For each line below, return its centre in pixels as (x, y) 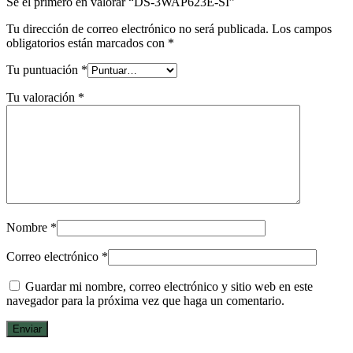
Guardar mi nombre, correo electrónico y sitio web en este (169, 286)
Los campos (302, 28)
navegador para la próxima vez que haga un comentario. (145, 300)
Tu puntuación (44, 69)
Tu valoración (42, 97)
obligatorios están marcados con (87, 43)
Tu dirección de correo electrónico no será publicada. (137, 28)
